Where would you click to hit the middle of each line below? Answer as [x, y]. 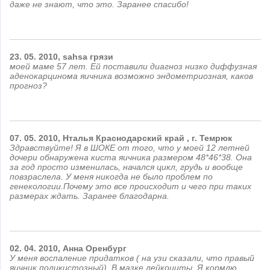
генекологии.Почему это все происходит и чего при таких [130, 186]
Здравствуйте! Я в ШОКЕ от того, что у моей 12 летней [130, 148]
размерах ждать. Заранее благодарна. [89, 196]
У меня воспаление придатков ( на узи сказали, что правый [132, 258]
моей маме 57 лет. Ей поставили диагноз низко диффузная [133, 66]
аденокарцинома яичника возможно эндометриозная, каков [131, 76]
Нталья [78, 138]
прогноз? [28, 86]
